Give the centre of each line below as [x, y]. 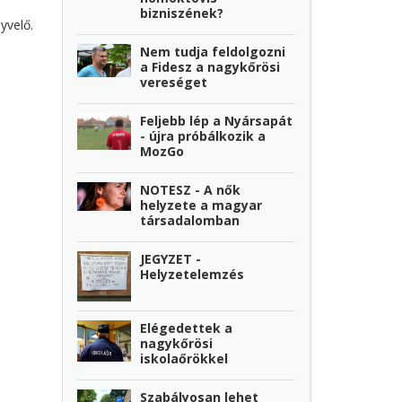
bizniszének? [182, 13]
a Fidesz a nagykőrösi [210, 67]
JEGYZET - [171, 259]
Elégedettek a [187, 328]
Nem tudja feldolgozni [213, 52]
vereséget [174, 83]
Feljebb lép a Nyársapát [217, 121]
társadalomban [190, 221]
